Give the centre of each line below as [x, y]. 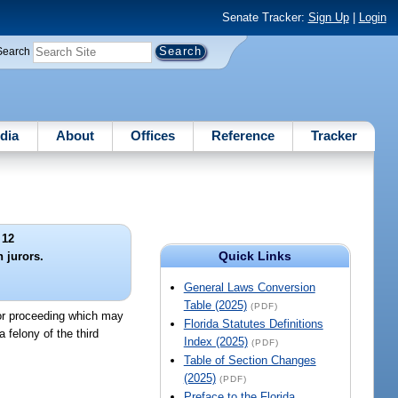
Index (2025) [215, 342]
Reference [243, 135]
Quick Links [255, 256]
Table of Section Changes [250, 361]
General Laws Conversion [249, 288]
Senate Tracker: [265, 18]
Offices [152, 135]
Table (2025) [215, 306]
